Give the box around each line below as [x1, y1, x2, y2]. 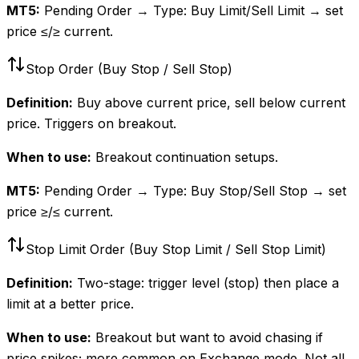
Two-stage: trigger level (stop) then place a [77, 274, 339, 291]
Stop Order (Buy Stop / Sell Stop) [26, 60, 232, 77]
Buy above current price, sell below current [77, 94, 345, 111]
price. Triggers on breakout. [6, 115, 176, 131]
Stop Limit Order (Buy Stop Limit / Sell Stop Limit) [26, 240, 326, 257]
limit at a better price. [6, 295, 134, 312]
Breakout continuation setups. [95, 148, 278, 165]
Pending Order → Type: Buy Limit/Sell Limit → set [44, 2, 343, 18]
